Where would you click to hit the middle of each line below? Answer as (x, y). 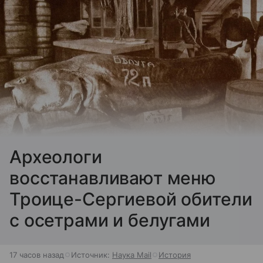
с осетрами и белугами (110, 220)
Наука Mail (132, 254)
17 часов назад (37, 254)
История (175, 254)
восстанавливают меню (113, 178)
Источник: (92, 254)
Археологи (56, 156)
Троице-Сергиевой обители (131, 199)
